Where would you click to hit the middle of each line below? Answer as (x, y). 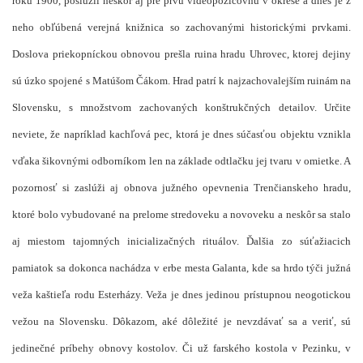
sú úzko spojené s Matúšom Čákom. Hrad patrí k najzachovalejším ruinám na (181, 80)
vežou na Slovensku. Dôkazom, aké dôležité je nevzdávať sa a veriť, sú (181, 321)
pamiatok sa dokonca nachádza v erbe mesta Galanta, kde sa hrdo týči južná (181, 267)
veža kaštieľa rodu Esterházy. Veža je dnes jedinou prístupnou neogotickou (181, 294)
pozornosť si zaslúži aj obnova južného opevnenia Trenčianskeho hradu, (181, 187)
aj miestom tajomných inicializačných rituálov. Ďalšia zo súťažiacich (181, 241)
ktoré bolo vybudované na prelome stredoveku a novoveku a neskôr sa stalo (181, 214)
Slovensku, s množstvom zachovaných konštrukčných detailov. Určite (181, 107)
